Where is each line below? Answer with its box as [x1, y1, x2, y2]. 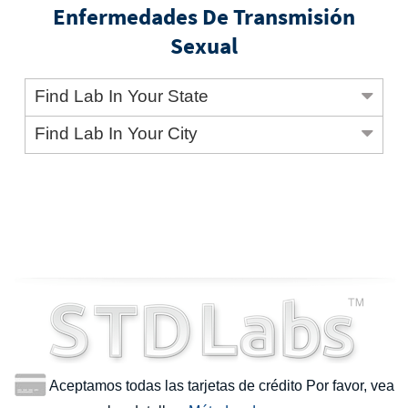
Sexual [170, 31, 238, 61]
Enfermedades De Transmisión [53, 2, 355, 32]
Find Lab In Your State [35, 87, 209, 107]
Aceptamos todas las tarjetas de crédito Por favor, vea [46, 378, 394, 394]
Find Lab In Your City [35, 124, 199, 144]
